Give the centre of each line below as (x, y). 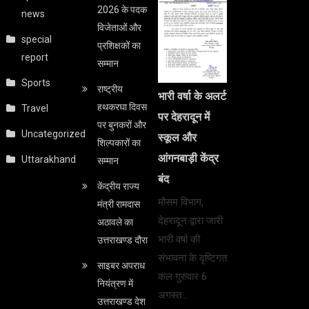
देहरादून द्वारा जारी (190, 221)
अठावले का (115, 222)
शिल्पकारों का (119, 142)
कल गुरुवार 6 (182, 277)
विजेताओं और (119, 27)
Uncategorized (54, 133)
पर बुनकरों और (121, 124)
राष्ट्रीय (110, 89)
